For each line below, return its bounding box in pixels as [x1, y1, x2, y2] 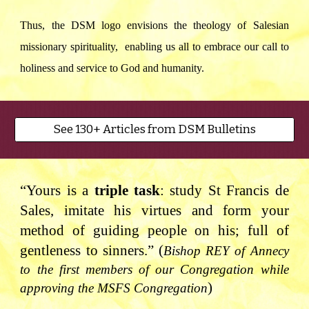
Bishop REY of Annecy [163, 243, 289, 258]
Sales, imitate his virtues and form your [20, 202, 289, 219]
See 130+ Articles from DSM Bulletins [53, 122, 256, 137]
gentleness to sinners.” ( [20, 242, 163, 259]
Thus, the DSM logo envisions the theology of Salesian [20, 19, 289, 31]
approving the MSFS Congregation [20, 281, 208, 295]
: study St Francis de [160, 182, 289, 199]
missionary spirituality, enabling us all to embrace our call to [20, 40, 289, 52]
